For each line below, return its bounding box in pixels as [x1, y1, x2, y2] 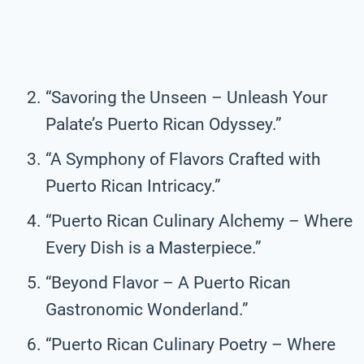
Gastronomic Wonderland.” [45, 299, 249, 319]
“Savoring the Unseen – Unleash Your [45, 87, 327, 107]
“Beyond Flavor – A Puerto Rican [45, 272, 291, 292]
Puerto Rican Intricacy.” [45, 175, 221, 196]
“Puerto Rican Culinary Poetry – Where [45, 334, 336, 354]
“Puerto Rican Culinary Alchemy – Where [45, 210, 353, 231]
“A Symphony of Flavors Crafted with [45, 149, 321, 169]
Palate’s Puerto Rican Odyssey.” [45, 114, 282, 134]
